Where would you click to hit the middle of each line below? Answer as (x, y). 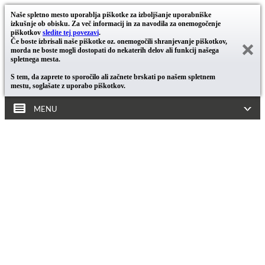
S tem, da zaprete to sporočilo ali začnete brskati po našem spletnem (113, 77)
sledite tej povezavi (71, 33)
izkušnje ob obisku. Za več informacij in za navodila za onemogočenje (116, 24)
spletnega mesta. (35, 59)
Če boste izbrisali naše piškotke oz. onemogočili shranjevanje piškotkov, (119, 41)
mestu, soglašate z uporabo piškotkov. (68, 86)
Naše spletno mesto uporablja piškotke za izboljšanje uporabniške (111, 15)
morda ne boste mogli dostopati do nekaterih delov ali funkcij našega (115, 50)
